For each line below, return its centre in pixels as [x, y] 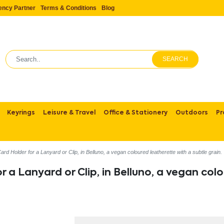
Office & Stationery [136, 113]
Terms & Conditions [69, 8]
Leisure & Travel [69, 113]
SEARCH [175, 59]
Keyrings [21, 113]
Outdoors [192, 113]
